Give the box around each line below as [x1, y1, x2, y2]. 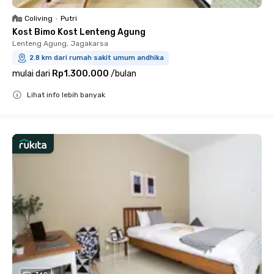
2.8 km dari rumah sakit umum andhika [29, 53, 164, 62]
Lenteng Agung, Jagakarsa [12, 39, 108, 48]
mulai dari [12, 68, 50, 79]
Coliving [24, 13, 53, 23]
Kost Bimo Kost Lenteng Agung [12, 26, 146, 37]
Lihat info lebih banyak [27, 90, 105, 99]
